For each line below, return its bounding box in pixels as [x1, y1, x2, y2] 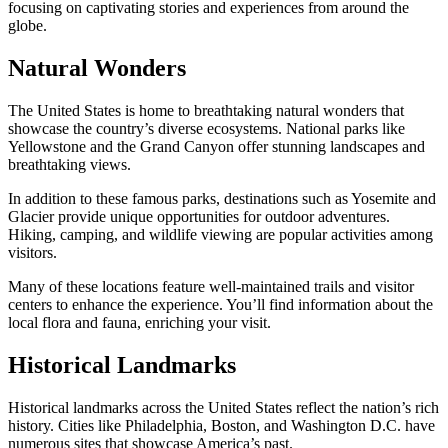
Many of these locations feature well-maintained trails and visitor [8, 278, 414, 296]
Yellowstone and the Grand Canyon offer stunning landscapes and [8, 138, 425, 156]
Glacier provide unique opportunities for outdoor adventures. [8, 208, 390, 226]
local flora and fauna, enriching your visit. [8, 314, 271, 332]
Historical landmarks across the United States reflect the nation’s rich [8, 398, 439, 416]
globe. [8, 17, 47, 35]
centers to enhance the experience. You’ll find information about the [8, 296, 433, 314]
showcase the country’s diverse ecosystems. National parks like [8, 120, 405, 138]
